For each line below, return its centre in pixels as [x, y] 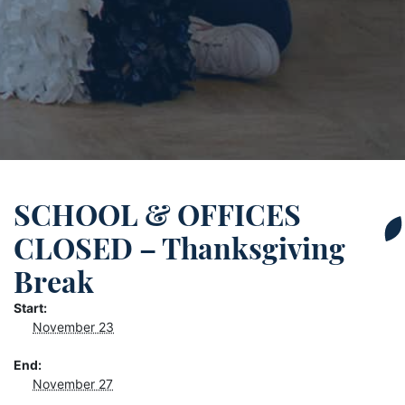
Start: [30, 307]
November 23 [73, 326]
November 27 [73, 383]
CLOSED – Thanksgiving [179, 247]
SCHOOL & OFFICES [157, 214]
